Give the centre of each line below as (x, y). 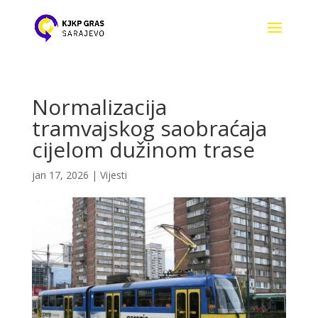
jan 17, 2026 (60, 175)
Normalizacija (99, 107)
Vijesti (113, 175)
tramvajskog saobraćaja (149, 128)
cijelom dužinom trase (143, 149)
